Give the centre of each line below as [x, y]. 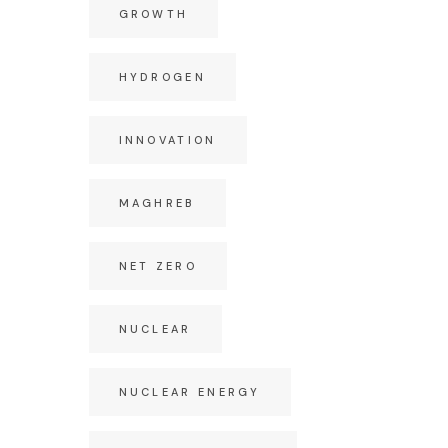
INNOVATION [167, 140]
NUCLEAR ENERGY [189, 392]
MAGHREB [157, 203]
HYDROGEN [162, 77]
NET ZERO [157, 266]
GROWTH [153, 14]
